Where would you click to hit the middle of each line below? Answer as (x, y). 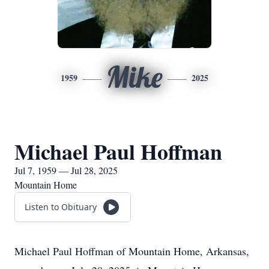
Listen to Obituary (61, 207)
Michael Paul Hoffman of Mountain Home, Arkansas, (132, 251)
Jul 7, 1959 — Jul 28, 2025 (66, 170)
